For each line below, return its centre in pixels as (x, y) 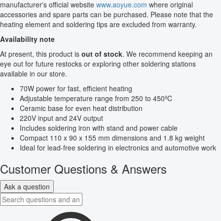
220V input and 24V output (61, 118)
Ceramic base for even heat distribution (81, 108)
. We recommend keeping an (167, 54)
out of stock (102, 54)
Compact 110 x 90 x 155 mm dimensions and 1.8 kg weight (112, 137)
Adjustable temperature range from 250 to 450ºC (96, 98)
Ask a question (27, 186)
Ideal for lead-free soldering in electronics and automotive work (118, 147)
